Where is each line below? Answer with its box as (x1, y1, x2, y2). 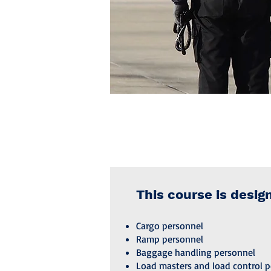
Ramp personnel (135, 233, 203, 245)
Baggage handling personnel (135, 246, 255, 258)
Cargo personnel (135, 220, 203, 232)
